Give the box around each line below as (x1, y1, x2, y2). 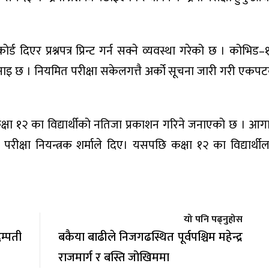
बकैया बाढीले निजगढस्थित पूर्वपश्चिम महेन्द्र (58, 226, 243, 247)
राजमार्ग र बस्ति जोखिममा (58, 247, 169, 268)
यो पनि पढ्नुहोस (184, 211, 243, 228)
